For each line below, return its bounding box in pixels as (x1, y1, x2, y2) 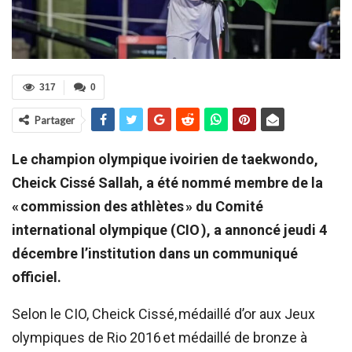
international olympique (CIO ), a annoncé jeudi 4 (12, 222, 327, 239)
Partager (35, 114, 75, 127)
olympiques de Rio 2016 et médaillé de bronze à (12, 329, 307, 346)
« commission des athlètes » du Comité (12, 198, 263, 215)
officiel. (12, 269, 61, 286)
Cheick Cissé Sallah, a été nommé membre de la (12, 174, 323, 192)
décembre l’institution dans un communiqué (12, 245, 298, 262)
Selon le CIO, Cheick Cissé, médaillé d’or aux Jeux (12, 306, 315, 323)
